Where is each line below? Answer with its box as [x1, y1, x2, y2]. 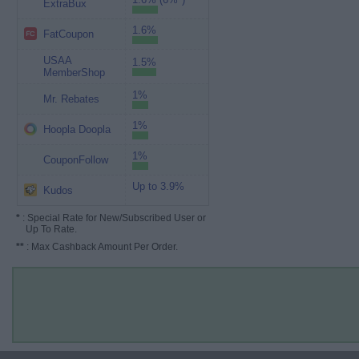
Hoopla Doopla [42, 123, 111, 135]
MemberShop [42, 67, 105, 79]
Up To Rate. [16, 224, 77, 235]
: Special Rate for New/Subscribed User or [20, 212, 206, 224]
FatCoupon [42, 28, 94, 40]
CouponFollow [42, 154, 108, 166]
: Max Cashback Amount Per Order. [24, 241, 178, 252]
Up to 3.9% [131, 180, 184, 192]
